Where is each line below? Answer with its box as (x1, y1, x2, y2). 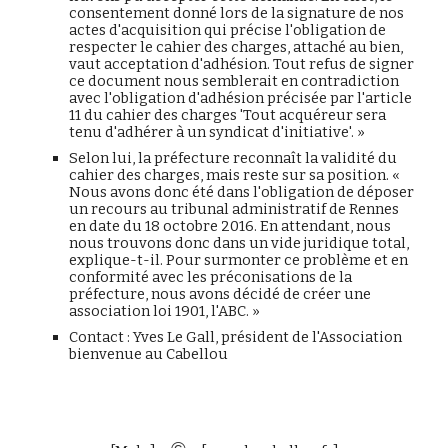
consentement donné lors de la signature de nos (69, 4, 405, 22)
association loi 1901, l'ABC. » (69, 302, 261, 320)
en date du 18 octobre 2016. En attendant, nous (69, 217, 392, 235)
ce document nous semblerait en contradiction (69, 72, 400, 90)
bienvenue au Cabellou (69, 345, 229, 363)
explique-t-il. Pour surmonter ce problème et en (69, 251, 409, 269)
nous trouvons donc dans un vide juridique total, (69, 234, 410, 252)
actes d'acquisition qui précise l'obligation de (69, 21, 387, 39)
